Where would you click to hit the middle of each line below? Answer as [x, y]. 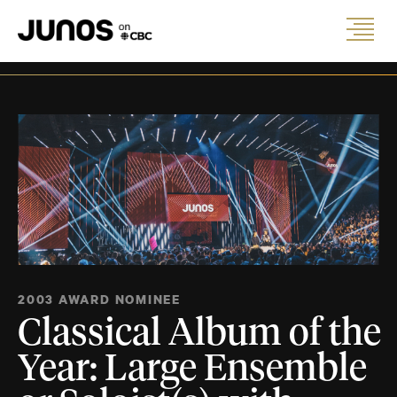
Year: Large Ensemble [192, 370]
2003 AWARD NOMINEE [100, 300]
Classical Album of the [199, 335]
